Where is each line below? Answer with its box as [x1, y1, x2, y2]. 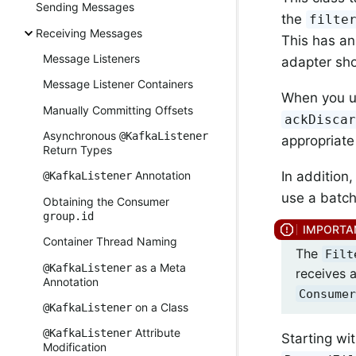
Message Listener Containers [43, 77, 193, 91]
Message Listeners [43, 51, 140, 65]
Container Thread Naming [43, 234, 177, 249]
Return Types [43, 143, 112, 157]
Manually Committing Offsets [43, 103, 193, 117]
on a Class [132, 300, 188, 314]
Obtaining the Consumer [43, 194, 169, 208]
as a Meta [132, 260, 186, 274]
